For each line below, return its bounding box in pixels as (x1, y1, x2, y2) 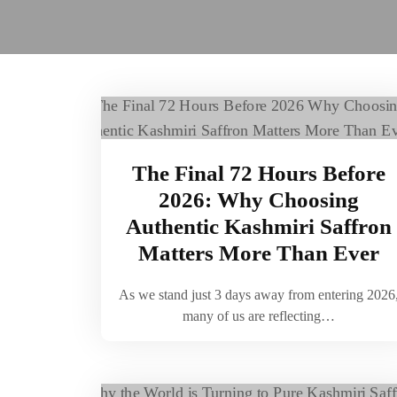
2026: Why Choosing (159, 188, 359, 212)
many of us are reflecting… (183, 308, 335, 323)
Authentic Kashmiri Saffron (126, 214, 392, 238)
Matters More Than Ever (138, 241, 379, 265)
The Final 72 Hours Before (132, 161, 385, 185)
